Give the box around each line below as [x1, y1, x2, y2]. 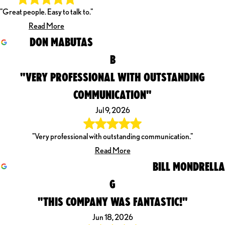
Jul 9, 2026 [95, 105, 130, 116]
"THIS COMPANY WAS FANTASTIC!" [37, 194, 188, 208]
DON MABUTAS [30, 35, 93, 49]
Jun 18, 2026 [92, 212, 133, 222]
